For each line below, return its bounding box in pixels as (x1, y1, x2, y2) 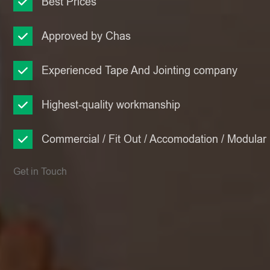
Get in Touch (13, 166, 67, 177)
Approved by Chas (42, 30, 131, 42)
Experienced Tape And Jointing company (42, 64, 237, 77)
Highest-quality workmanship (42, 99, 180, 111)
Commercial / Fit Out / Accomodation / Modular (42, 133, 266, 145)
